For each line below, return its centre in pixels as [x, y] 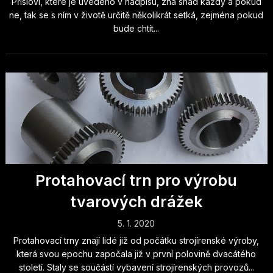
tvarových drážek [136, 202]
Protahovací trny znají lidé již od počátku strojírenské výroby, [136, 240]
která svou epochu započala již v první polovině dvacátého [136, 254]
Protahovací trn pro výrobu [136, 180]
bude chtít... [136, 28]
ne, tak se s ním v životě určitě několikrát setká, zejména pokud [136, 15]
